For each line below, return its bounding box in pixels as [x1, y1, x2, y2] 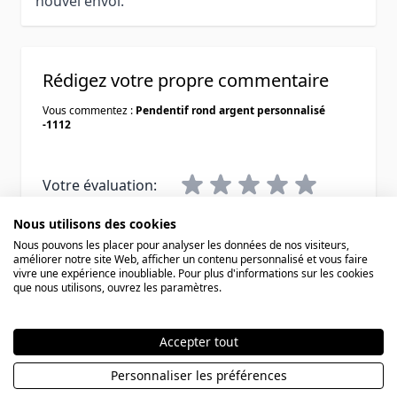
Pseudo [42, 220, 92, 240]
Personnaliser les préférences [110, 366, 287, 384]
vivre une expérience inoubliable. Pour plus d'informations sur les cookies [13, 265, 374, 281]
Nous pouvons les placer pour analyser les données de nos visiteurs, [13, 237, 349, 253]
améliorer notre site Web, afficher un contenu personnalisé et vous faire [13, 251, 368, 267]
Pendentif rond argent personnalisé [136, 102, 325, 118]
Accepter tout [159, 332, 238, 350]
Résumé [42, 269, 96, 290]
